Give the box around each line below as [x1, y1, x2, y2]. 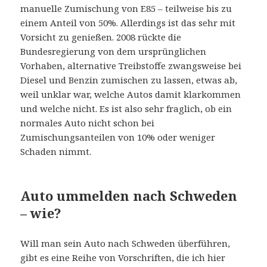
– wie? [20, 204, 62, 222]
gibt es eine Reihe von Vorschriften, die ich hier [20, 252, 226, 264]
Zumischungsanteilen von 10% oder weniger [20, 131, 216, 144]
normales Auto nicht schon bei [20, 117, 155, 129]
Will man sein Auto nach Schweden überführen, [20, 237, 231, 250]
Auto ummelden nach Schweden [20, 187, 238, 205]
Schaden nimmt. [20, 145, 92, 158]
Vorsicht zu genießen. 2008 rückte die [20, 31, 182, 44]
